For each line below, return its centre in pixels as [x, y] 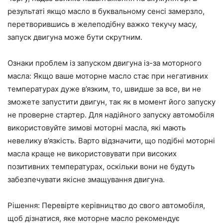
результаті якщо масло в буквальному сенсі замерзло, [106, 11]
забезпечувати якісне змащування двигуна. [86, 179]
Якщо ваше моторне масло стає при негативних [121, 76]
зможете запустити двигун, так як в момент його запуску [111, 102]
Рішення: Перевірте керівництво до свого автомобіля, [106, 205]
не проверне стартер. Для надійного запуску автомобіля [111, 114]
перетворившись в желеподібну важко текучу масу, [102, 24]
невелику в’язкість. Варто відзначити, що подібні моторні [111, 140]
